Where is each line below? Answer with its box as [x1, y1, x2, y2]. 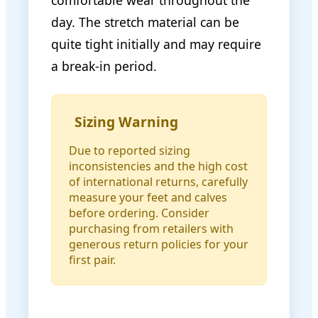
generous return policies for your [69, 236, 248, 253]
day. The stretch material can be [51, 13, 239, 31]
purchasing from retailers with [69, 221, 234, 237]
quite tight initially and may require [51, 35, 261, 53]
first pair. [69, 252, 116, 268]
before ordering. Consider [69, 205, 209, 221]
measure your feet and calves [69, 190, 227, 206]
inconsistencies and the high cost [69, 158, 248, 175]
